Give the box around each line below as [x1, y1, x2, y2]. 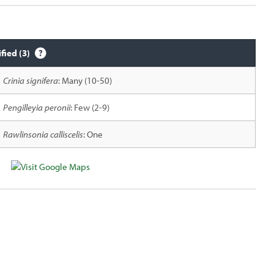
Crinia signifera [2, 75, 58, 86]
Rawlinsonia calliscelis [2, 128, 83, 140]
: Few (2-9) [70, 102, 109, 113]
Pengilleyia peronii [2, 102, 70, 113]
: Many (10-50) [57, 75, 112, 86]
